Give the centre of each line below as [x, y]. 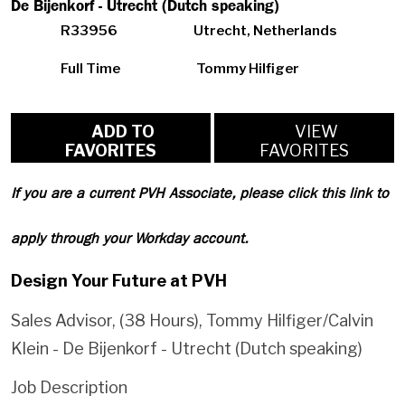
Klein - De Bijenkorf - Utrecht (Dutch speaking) [187, 348]
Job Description [69, 388]
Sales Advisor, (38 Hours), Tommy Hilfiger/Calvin [192, 320]
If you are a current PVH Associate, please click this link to [200, 193]
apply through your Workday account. [130, 239]
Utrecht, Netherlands [265, 31]
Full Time [90, 69]
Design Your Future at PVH [119, 281]
